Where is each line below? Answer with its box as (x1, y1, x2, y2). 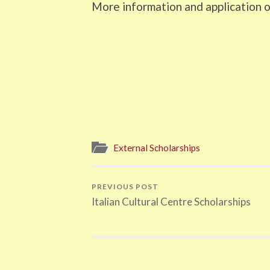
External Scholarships (113, 142, 200, 154)
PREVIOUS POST (92, 182, 159, 192)
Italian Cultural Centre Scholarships (92, 195, 251, 209)
